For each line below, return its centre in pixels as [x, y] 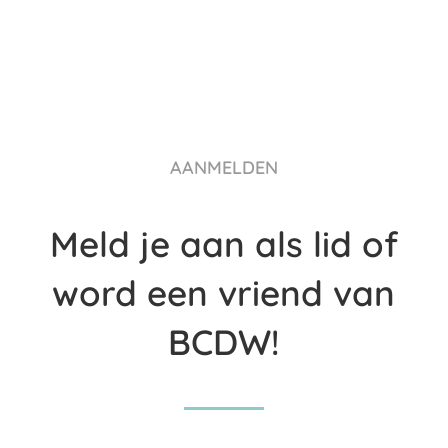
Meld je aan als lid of [223, 243]
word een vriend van [224, 292]
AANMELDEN [223, 167]
